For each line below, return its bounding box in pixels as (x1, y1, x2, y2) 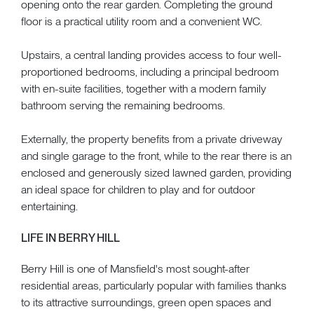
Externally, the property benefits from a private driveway (21, 132, 282, 146)
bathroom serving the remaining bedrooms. (21, 98, 225, 112)
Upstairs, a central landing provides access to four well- (21, 48, 282, 62)
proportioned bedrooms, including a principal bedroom (21, 64, 279, 78)
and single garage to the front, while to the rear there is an (21, 149, 292, 163)
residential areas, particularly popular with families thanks (21, 278, 287, 292)
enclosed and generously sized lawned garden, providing (21, 165, 292, 179)
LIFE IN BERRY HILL (21, 231, 120, 245)
